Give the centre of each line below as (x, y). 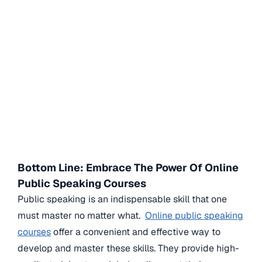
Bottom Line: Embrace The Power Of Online (128, 168)
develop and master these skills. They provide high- (128, 249)
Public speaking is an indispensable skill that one (122, 199)
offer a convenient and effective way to (136, 232)
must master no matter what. (81, 216)
